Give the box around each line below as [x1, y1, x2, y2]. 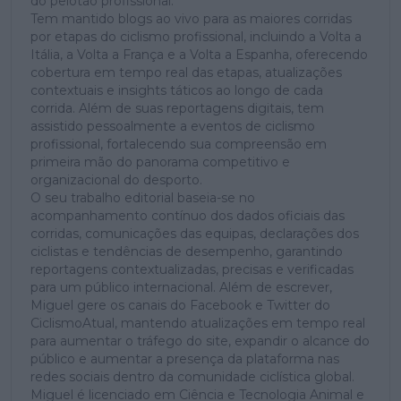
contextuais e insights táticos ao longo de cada [30, 81, 323, 98]
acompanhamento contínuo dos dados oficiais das [30, 207, 345, 224]
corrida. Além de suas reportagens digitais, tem [30, 99, 324, 116]
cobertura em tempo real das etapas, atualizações [30, 64, 342, 81]
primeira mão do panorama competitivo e [30, 153, 290, 170]
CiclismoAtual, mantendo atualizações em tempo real [30, 314, 365, 331]
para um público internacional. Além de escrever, [30, 278, 332, 295]
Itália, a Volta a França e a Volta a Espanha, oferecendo [30, 46, 368, 63]
